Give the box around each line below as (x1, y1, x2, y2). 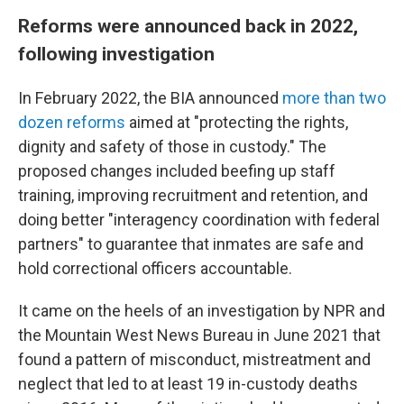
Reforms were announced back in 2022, (18, 14, 358, 37)
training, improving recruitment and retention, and (18, 185, 368, 205)
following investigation (18, 41, 215, 65)
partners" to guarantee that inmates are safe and (18, 234, 363, 253)
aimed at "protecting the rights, (125, 112, 348, 132)
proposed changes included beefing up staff (18, 161, 335, 180)
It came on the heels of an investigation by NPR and (18, 300, 385, 320)
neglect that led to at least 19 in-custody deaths (18, 373, 358, 393)
